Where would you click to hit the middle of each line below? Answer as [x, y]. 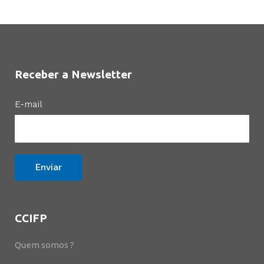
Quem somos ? [44, 245]
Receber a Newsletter [73, 74]
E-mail [29, 104]
